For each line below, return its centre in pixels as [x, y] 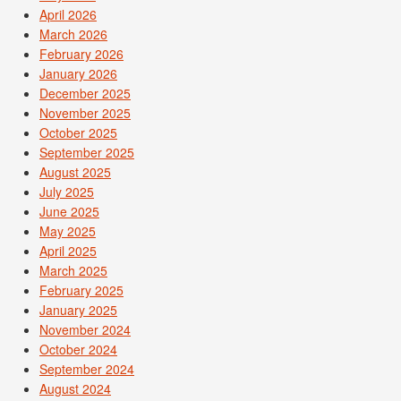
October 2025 [78, 133]
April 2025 [68, 251]
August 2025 [75, 172]
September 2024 [87, 369]
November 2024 [85, 330]
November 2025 [85, 113]
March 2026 [73, 34]
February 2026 [81, 54]
